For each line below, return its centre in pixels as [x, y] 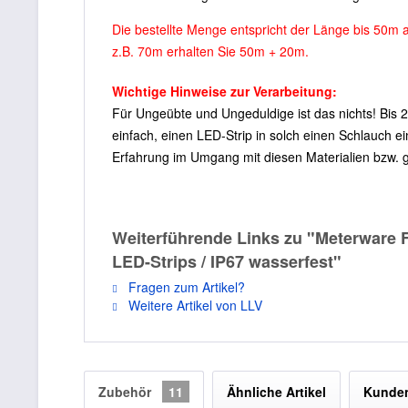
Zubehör [127, 391]
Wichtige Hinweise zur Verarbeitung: [224, 91]
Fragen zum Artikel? [185, 286]
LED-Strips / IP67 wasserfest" [227, 261]
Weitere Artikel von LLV [194, 305]
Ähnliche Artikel [276, 391]
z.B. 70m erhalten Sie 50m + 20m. [210, 51]
